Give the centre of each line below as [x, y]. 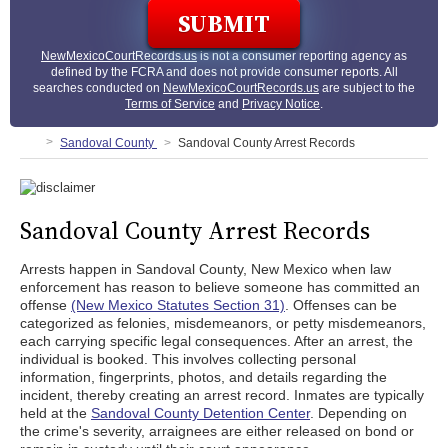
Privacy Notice [281, 104]
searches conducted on [98, 88]
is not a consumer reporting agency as [302, 56]
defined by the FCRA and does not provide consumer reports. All [224, 72]
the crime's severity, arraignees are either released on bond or [217, 431]
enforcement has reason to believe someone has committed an [220, 287]
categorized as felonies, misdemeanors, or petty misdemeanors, [223, 323]
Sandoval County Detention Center [200, 413]
